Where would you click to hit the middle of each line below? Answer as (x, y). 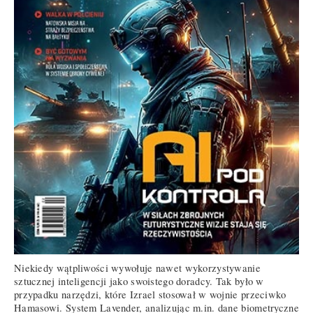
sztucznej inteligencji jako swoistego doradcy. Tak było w (139, 281)
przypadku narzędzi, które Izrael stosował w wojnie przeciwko (150, 294)
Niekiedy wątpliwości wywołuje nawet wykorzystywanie (137, 268)
